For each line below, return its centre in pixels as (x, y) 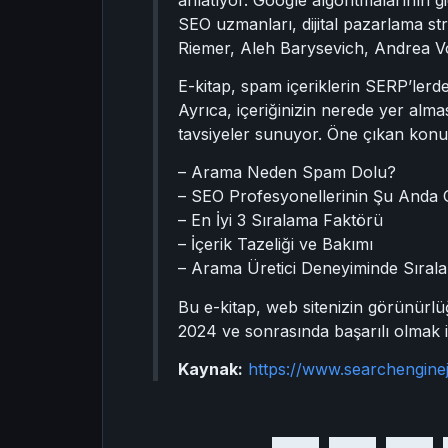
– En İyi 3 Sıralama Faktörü (280, 220)
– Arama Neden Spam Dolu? (287, 172)
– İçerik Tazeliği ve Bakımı (275, 244)
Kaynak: (210, 369)
